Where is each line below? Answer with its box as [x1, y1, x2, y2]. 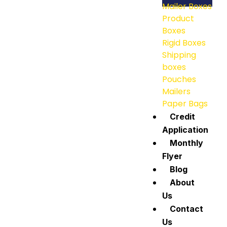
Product [162, 13, 194, 25]
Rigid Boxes [162, 37, 206, 49]
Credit [170, 111, 195, 122]
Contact [170, 204, 203, 214]
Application [162, 125, 208, 135]
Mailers [162, 86, 191, 98]
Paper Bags [162, 98, 208, 110]
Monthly [170, 138, 203, 148]
